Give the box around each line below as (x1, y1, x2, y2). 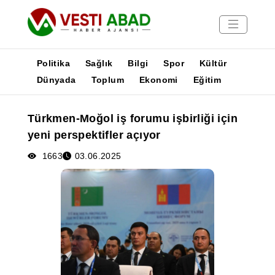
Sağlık (85, 58, 113, 68)
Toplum (91, 75, 125, 85)
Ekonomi (139, 75, 178, 85)
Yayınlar (6, 120, 44, 131)
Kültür (199, 58, 227, 68)
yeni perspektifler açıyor (27, 129, 161, 141)
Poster (6, 150, 36, 160)
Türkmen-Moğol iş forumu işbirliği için (27, 112, 238, 125)
